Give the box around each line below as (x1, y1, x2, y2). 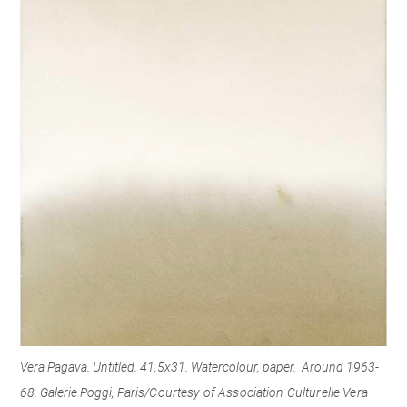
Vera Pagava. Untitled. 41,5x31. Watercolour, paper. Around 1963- (20, 360, 380, 375)
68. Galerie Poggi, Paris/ (20, 385, 150, 401)
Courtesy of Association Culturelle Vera (149, 385, 368, 401)
